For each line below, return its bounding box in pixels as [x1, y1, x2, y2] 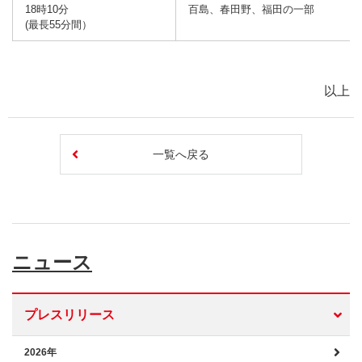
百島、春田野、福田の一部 [188, 3, 314, 15]
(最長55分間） [25, 19, 92, 31]
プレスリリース [24, 308, 115, 322]
